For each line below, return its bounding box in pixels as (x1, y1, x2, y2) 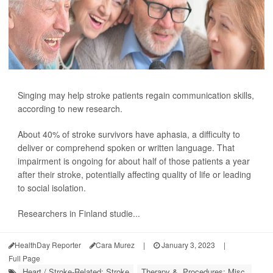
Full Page (9, 252, 40, 263)
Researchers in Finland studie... (18, 207, 140, 219)
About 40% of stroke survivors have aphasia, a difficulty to (18, 127, 240, 140)
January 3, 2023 (160, 239, 215, 250)
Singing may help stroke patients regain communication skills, (18, 88, 254, 101)
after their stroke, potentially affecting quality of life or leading (18, 168, 251, 180)
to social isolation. (18, 181, 86, 194)
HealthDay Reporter (15, 239, 81, 250)
